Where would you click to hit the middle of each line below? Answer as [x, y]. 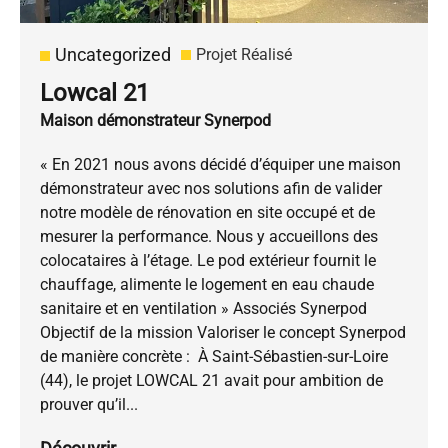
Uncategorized [113, 55]
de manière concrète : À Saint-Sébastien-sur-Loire [214, 357]
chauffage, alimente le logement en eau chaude [207, 285]
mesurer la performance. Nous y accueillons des [209, 237]
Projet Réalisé [244, 55]
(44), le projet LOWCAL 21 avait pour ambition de [211, 381]
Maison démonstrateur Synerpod [155, 121]
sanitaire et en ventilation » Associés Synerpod [203, 309]
